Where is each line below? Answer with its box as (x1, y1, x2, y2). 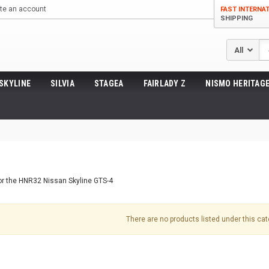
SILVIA (50, 79, 74, 88)
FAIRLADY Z (143, 79, 186, 88)
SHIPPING (220, 14, 253, 22)
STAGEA (94, 79, 124, 88)
